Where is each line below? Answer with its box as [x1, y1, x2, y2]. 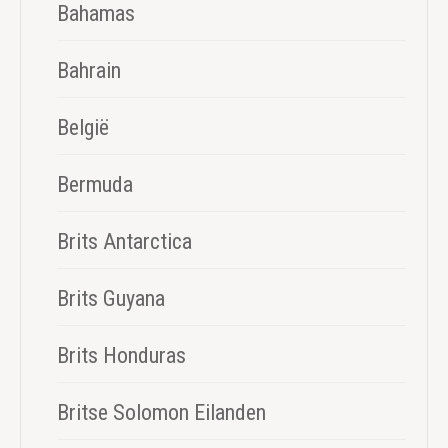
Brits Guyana [57, 285, 165, 311]
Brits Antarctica [57, 228, 192, 254]
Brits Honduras [57, 342, 186, 368]
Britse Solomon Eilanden [57, 399, 266, 425]
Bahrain [57, 57, 121, 83]
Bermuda [57, 171, 133, 197]
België [57, 114, 109, 140]
